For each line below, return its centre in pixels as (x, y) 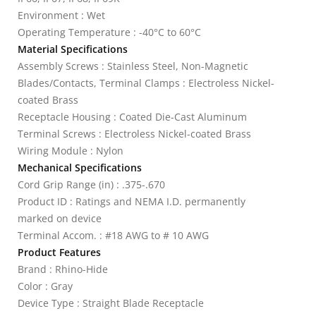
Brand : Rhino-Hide (63, 269)
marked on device (60, 218)
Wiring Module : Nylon (71, 151)
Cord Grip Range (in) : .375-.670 (91, 184)
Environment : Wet (61, 15)
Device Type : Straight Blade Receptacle (111, 303)
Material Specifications (73, 49)
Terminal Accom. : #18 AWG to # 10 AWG (113, 235)
